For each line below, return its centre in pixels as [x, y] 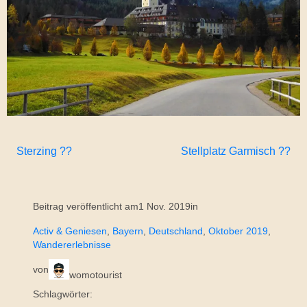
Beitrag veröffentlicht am [86, 207]
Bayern [128, 231]
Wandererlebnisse [72, 245]
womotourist [96, 275]
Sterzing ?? [44, 151]
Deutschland [176, 231]
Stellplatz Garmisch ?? [236, 151]
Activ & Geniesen [70, 231]
